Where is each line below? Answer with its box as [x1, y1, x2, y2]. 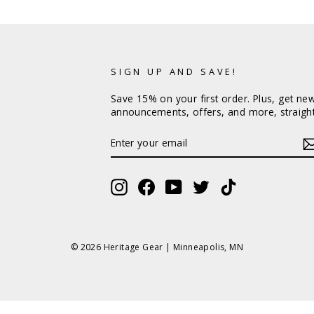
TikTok [236, 179, 270, 193]
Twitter [209, 179, 243, 193]
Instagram [127, 179, 175, 193]
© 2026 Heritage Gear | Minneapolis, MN [70, 241, 244, 254]
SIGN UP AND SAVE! [110, 65, 238, 78]
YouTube [182, 179, 224, 193]
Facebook [154, 179, 201, 193]
